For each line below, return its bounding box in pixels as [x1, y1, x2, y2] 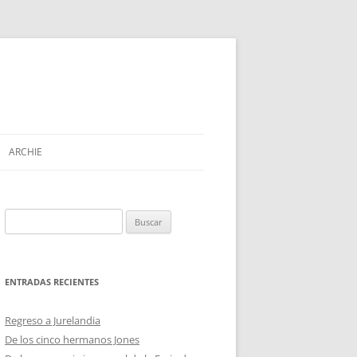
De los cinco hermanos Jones [5, 332, 139, 347]
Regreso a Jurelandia [5, 313, 100, 328]
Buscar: [4, 210, 38, 225]
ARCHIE [9, 145, 42, 159]
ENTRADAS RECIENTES [5, 276, 99, 288]
